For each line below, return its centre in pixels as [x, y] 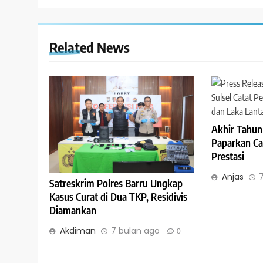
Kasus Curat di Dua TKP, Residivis [118, 197]
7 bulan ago [135, 231]
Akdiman [78, 231]
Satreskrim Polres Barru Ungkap [116, 183]
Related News [90, 47]
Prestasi [227, 156]
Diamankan [73, 210]
